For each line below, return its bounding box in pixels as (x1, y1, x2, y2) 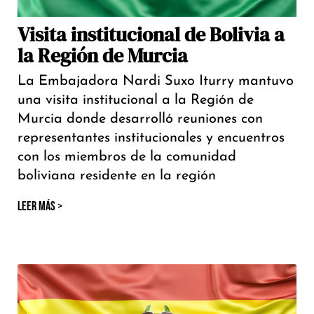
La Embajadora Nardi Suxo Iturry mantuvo (18, 74, 294, 89)
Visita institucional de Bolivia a (18, 21, 285, 48)
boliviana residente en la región (18, 169, 216, 184)
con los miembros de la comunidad (18, 150, 236, 165)
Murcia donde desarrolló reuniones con (18, 112, 263, 127)
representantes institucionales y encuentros (18, 131, 285, 146)
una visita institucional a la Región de (18, 93, 254, 108)
